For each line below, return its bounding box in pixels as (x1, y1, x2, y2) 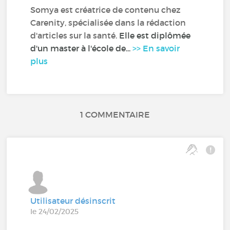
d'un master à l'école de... (30, 43, 133, 53)
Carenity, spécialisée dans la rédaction (30, 17, 186, 28)
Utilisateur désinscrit (30, 195, 116, 206)
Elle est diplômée (119, 30, 191, 41)
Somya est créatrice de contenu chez (30, 4, 181, 15)
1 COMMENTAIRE (80, 109, 150, 120)
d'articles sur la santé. (30, 30, 120, 41)
